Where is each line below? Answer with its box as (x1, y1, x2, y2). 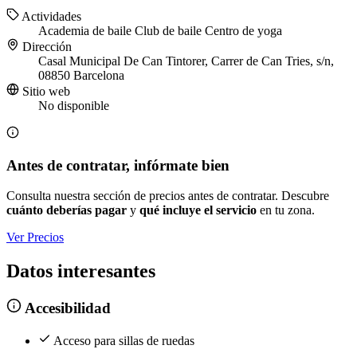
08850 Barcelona (38, 69, 124, 83)
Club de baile (135, 24, 205, 38)
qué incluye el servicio (139, 203, 257, 218)
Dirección (19, 40, 72, 54)
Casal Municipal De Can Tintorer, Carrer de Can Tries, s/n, (38, 54, 334, 69)
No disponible (38, 99, 109, 113)
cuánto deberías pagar (6, 203, 127, 218)
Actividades (19, 10, 81, 24)
